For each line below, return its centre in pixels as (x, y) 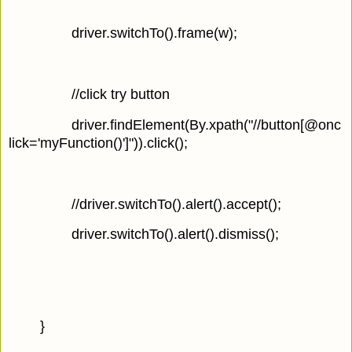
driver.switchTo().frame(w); (154, 33)
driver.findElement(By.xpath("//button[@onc (206, 125)
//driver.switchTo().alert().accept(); (176, 204)
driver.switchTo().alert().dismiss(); (175, 235)
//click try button (121, 95)
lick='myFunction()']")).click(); (98, 143)
